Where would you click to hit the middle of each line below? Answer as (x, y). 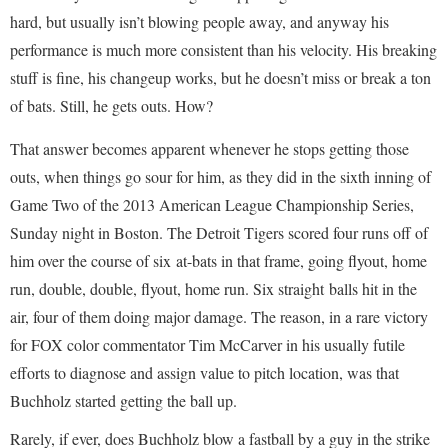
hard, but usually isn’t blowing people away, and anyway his (199, 21)
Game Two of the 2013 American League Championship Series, (212, 204)
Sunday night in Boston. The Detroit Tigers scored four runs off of (219, 232)
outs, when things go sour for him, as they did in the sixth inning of (220, 176)
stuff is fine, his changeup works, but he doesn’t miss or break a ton (220, 77)
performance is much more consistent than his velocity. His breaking (223, 49)
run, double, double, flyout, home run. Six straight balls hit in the (213, 288)
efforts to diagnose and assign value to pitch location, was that (204, 372)
